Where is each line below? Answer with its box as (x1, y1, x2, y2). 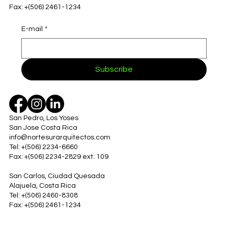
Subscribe (95, 65, 133, 73)
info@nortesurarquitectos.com (9, 133, 110, 141)
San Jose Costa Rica (9, 124, 77, 131)
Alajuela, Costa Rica (9, 182, 76, 189)
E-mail (21, 25, 43, 33)
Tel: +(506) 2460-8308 (9, 191, 78, 199)
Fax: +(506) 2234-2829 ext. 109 (9, 153, 108, 160)
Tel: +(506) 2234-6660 (9, 143, 78, 151)
